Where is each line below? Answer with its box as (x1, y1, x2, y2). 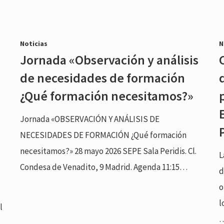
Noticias (20, 38, 48, 48)
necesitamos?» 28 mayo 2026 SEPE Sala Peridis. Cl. (20, 145, 197, 156)
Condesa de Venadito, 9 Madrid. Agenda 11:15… (20, 161, 188, 172)
